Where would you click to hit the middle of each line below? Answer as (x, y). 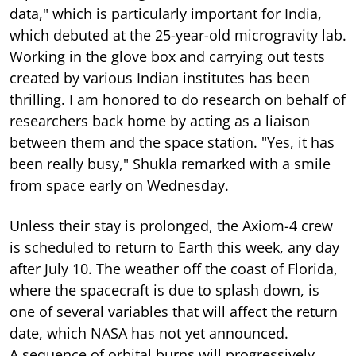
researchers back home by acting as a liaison (160, 120)
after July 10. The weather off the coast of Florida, (174, 268)
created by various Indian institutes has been (160, 77)
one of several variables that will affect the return (174, 311)
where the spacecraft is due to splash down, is (164, 290)
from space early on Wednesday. (119, 185)
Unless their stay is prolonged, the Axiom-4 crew (171, 225)
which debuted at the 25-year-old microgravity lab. (178, 35)
